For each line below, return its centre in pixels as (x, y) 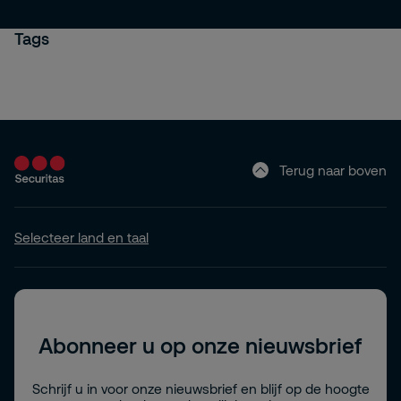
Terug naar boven (333, 171)
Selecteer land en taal (81, 237)
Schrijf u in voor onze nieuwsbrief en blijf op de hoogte (200, 388)
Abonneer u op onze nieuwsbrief (200, 345)
